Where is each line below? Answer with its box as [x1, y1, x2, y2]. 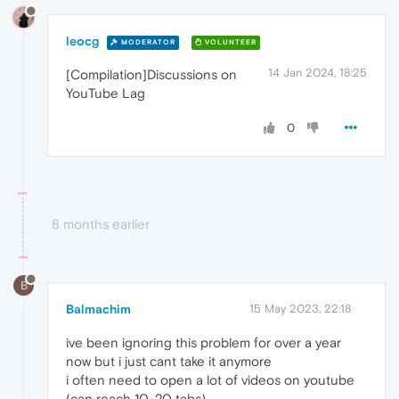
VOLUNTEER [202, 37, 256, 46]
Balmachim [66, 301, 131, 316]
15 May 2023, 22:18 [249, 301, 352, 315]
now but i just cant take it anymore [66, 353, 272, 369]
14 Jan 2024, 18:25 [268, 65, 367, 79]
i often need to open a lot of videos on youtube [66, 371, 354, 387]
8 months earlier [52, 216, 150, 232]
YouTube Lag [66, 85, 145, 101]
